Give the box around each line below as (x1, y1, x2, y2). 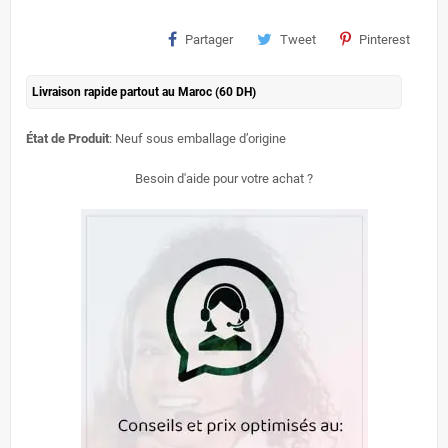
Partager (185, 31, 233, 47)
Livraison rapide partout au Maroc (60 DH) (32, 84, 256, 99)
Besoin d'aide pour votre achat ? (135, 170, 313, 186)
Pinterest (359, 31, 410, 47)
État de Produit (26, 130, 109, 146)
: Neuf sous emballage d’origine (109, 130, 286, 146)
